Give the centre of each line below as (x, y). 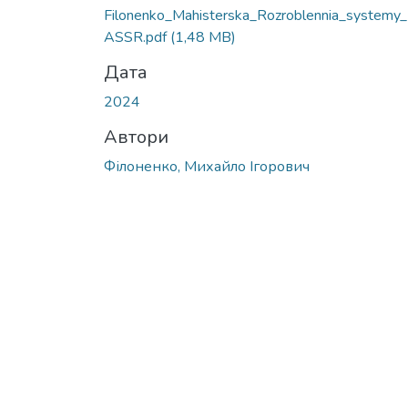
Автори (136, 137)
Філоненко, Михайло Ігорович (207, 166)
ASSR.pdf (137, 37)
